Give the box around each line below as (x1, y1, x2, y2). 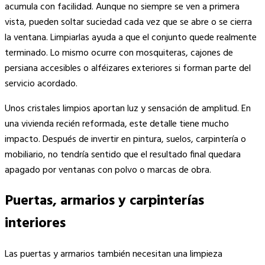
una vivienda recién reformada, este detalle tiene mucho (5, 116, 229, 132)
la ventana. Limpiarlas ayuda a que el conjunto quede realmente (5, 30, 257, 46)
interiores (5, 212, 66, 235)
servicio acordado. (5, 76, 77, 92)
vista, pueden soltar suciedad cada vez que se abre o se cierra (5, 14, 252, 30)
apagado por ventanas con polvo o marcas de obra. (5, 162, 211, 178)
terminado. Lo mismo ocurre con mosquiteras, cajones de (5, 45, 233, 61)
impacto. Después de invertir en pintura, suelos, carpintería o (5, 131, 246, 147)
